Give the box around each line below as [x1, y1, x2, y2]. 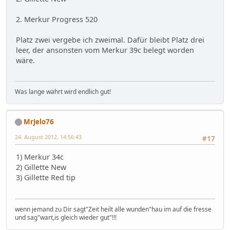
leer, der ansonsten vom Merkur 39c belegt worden [16, 45, 194, 55]
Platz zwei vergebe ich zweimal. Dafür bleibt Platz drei [16, 34, 204, 45]
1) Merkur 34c [16, 152, 64, 162]
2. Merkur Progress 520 [16, 14, 98, 24]
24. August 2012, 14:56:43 [15, 133, 82, 141]
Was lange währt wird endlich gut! [15, 87, 111, 97]
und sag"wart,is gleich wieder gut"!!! [15, 213, 117, 222]
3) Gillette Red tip [16, 172, 75, 183]
